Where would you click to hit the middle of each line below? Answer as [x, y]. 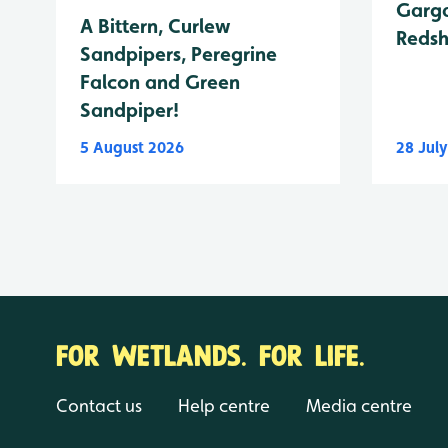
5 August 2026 [132, 147]
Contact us [99, 405]
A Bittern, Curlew [155, 25]
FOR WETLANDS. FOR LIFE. [210, 353]
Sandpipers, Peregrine [178, 53]
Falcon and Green [160, 81]
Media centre [359, 405]
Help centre [224, 405]
